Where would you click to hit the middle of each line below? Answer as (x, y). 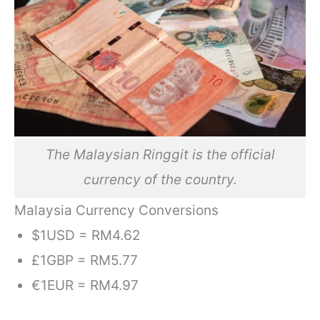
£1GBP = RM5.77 (85, 261)
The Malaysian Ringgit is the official (160, 155)
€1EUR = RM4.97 (85, 286)
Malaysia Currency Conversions (116, 211)
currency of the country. (160, 180)
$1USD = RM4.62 (86, 236)
